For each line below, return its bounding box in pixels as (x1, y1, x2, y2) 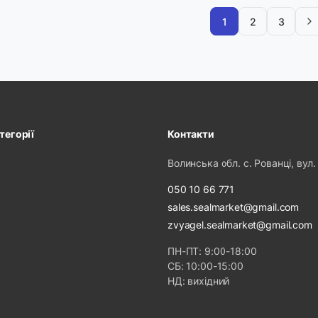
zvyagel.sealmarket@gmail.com (168, 219, 312, 231)
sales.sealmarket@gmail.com (168, 201, 300, 213)
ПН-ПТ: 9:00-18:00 (168, 245, 257, 257)
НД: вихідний (168, 275, 230, 287)
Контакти (168, 128, 214, 140)
